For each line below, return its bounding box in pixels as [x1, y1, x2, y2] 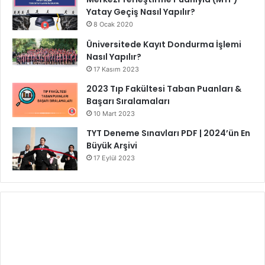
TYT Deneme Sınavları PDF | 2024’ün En [86, 127, 250, 140]
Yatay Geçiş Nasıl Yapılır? [86, 6, 195, 18]
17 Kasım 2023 [93, 65, 139, 74]
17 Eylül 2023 [93, 154, 135, 163]
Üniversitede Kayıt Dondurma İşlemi [86, 38, 241, 51]
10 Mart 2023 [93, 109, 135, 118]
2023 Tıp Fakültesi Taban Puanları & [86, 83, 241, 95]
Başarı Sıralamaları [86, 95, 170, 108]
